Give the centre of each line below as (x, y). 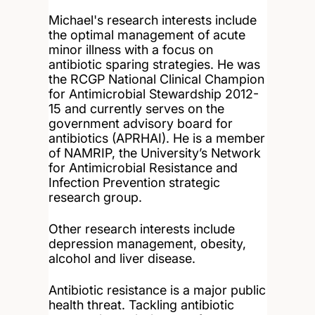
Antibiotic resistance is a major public (157, 290)
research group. (95, 197)
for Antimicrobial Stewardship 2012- (153, 94)
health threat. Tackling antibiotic (141, 304)
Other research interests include (141, 229)
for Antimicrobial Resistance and (143, 167)
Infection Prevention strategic (134, 182)
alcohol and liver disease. (122, 258)
